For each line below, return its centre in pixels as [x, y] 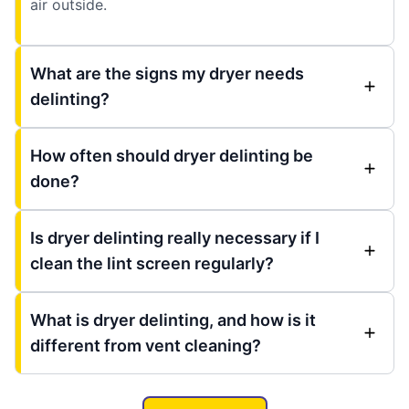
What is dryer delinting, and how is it [173, 320]
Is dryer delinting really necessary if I [175, 237]
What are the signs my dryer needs [167, 73]
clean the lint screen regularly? [152, 263]
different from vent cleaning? [146, 345]
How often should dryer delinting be [172, 155]
